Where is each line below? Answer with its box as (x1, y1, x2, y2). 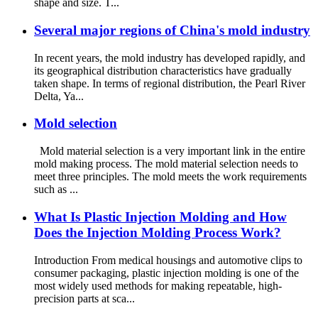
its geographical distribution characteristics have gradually (34, 64, 292, 77)
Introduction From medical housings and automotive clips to (34, 253, 302, 266)
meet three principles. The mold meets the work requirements (34, 170, 307, 183)
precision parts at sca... (34, 292, 135, 305)
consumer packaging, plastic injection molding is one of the (34, 266, 299, 279)
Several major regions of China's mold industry (34, 22, 310, 38)
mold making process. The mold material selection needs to (34, 158, 298, 170)
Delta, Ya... (34, 89, 84, 102)
